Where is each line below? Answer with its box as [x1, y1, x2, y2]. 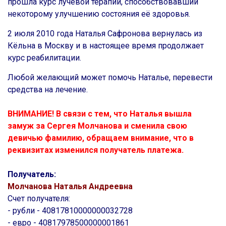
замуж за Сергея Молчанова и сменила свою [8, 121, 187, 131]
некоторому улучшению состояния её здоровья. [8, 9, 190, 19]
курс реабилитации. [8, 53, 81, 63]
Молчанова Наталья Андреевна [8, 182, 133, 191]
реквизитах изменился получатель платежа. [8, 145, 184, 155]
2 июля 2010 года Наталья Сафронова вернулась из [8, 29, 202, 38]
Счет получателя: [8, 194, 70, 203]
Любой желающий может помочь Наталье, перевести [8, 73, 212, 82]
